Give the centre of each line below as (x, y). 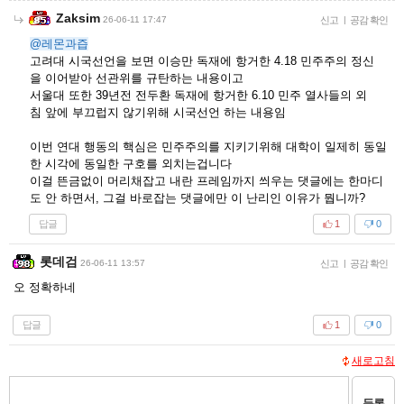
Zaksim (78, 18)
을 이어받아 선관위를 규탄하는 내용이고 (137, 78)
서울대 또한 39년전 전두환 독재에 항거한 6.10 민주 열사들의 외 (198, 95)
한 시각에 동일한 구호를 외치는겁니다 (131, 163)
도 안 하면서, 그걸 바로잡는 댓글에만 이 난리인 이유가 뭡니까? (197, 197)
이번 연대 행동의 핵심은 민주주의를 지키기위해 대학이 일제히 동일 (208, 146)
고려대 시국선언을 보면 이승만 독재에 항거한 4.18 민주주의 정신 (202, 60)
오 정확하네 (45, 287)
